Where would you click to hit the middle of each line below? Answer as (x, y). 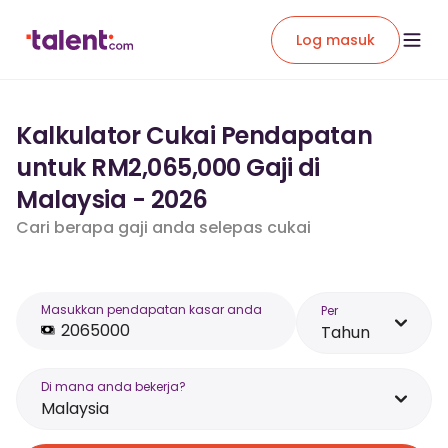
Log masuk (335, 39)
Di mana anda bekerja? (113, 386)
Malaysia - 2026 (112, 199)
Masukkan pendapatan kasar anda (151, 309)
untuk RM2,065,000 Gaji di (168, 167)
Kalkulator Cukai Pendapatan (194, 135)
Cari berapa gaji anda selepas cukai (163, 227)
